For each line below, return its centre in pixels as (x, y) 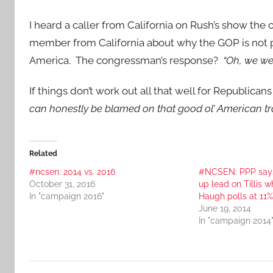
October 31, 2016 (62, 184)
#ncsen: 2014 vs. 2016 (72, 172)
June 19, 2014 (225, 208)
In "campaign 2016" (67, 196)
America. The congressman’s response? (126, 60)
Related (43, 154)
